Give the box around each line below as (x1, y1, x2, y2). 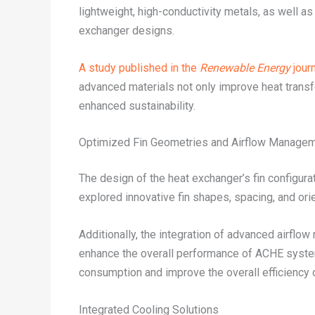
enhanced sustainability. (79, 98, 195, 112)
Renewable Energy (200, 60, 290, 75)
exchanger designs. (79, 24, 174, 38)
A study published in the (79, 60, 200, 75)
